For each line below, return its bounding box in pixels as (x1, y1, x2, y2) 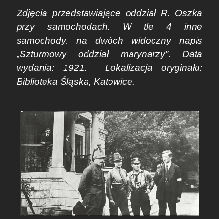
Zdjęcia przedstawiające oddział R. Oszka (16, 7, 203, 18)
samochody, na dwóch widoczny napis (16, 35, 203, 45)
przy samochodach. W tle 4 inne (16, 21, 203, 32)
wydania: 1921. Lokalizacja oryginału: (16, 62, 203, 73)
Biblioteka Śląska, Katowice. (16, 76, 135, 87)
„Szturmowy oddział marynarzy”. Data (16, 48, 203, 59)
